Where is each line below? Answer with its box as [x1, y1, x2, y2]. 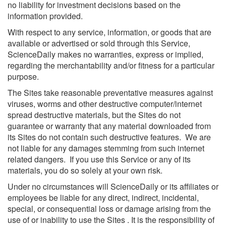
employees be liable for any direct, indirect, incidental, [8, 192, 199, 203]
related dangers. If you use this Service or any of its [8, 153, 191, 165]
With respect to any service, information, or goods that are [8, 26, 211, 38]
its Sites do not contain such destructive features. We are [8, 131, 211, 143]
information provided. [8, 10, 83, 22]
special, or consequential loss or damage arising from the [8, 203, 211, 214]
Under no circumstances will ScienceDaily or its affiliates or [8, 181, 218, 192]
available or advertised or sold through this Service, [8, 37, 190, 49]
